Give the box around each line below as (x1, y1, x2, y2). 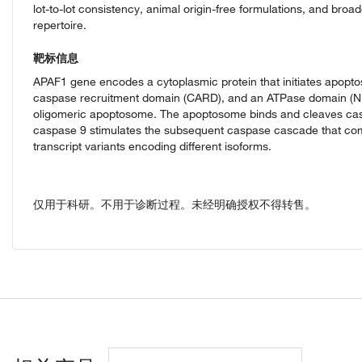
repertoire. (33, 18, 86, 33)
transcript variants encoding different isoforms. (33, 139, 271, 154)
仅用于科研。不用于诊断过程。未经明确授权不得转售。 (33, 197, 316, 213)
